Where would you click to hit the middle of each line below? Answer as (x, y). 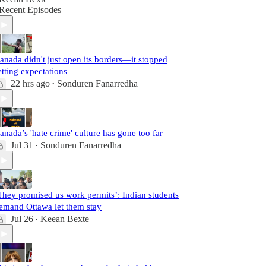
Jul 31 (22, 145)
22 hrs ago (30, 83)
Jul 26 (22, 219)
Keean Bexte (65, 219)
